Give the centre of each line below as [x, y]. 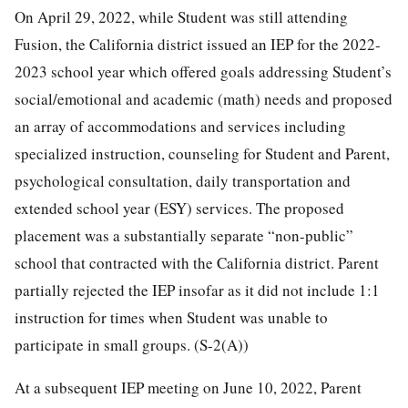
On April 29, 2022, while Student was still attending [181, 16]
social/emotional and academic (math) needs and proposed [204, 98]
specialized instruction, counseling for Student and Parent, [202, 153]
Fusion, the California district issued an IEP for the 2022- [198, 44]
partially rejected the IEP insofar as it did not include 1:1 [197, 290]
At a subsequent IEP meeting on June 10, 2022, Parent [188, 387]
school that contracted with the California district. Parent [197, 262]
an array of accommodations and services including [180, 126]
